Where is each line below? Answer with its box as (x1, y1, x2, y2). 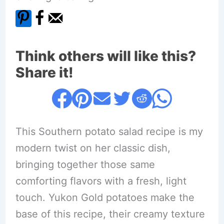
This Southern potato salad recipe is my (15, 125, 203, 137)
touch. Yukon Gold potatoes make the (15, 191, 194, 203)
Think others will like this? (15, 47, 196, 64)
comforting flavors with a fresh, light (15, 175, 186, 187)
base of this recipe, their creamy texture (15, 208, 205, 220)
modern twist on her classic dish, (15, 142, 170, 154)
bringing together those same (15, 158, 155, 170)
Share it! (15, 64, 73, 81)
